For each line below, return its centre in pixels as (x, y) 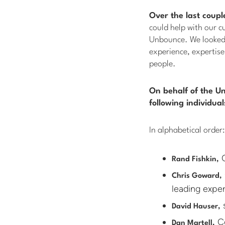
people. (162, 64)
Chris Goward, (197, 176)
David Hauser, (196, 207)
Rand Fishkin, (195, 160)
